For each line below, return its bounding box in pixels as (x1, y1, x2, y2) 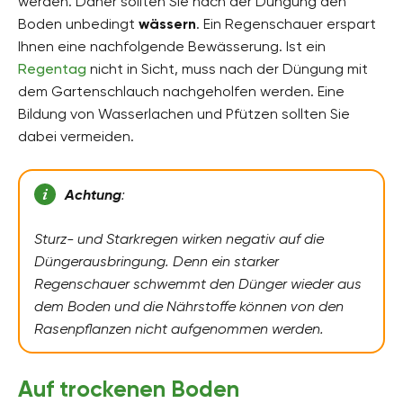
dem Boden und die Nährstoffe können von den (34, 298, 344, 316)
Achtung (64, 186, 121, 204)
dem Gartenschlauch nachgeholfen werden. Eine (18, 82, 345, 100)
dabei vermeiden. (18, 127, 134, 145)
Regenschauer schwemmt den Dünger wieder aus (34, 275, 362, 293)
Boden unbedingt (18, 14, 139, 32)
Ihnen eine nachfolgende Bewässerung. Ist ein (18, 37, 326, 55)
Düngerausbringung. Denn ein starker (34, 253, 279, 271)
